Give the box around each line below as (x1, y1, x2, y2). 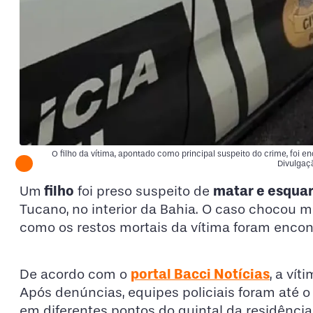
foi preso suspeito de (74, 183, 213, 200)
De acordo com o (20, 265, 131, 282)
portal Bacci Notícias (131, 265, 270, 282)
